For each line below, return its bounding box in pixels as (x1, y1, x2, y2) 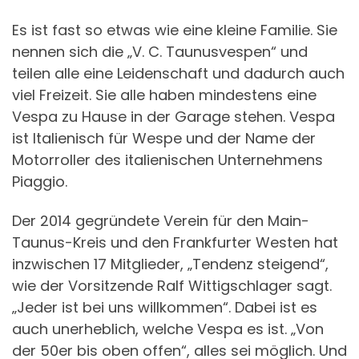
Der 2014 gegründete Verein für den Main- (12, 211, 309, 231)
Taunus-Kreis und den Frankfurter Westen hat (12, 232, 338, 252)
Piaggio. (12, 171, 67, 192)
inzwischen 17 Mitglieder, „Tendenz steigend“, (12, 254, 329, 274)
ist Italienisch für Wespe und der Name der (12, 127, 316, 148)
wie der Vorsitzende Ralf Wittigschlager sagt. (12, 276, 332, 296)
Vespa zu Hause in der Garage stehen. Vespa (12, 106, 335, 127)
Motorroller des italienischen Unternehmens (12, 149, 323, 170)
